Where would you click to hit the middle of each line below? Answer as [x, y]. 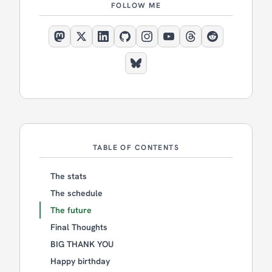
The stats [69, 176]
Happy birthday [80, 261]
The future [71, 210]
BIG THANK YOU [82, 244]
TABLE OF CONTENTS [136, 147]
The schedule [76, 193]
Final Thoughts [79, 227]
